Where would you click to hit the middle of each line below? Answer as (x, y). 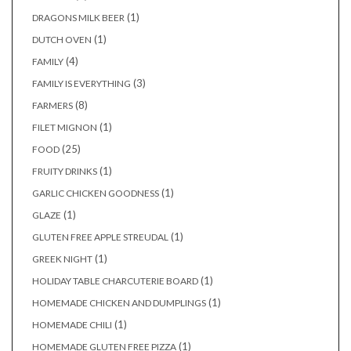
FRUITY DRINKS (65, 172)
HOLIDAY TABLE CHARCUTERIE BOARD (115, 281)
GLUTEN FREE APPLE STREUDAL (100, 237)
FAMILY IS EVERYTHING (81, 84)
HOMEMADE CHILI (72, 325)
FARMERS (52, 106)
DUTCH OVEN (62, 40)
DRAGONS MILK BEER (78, 18)
